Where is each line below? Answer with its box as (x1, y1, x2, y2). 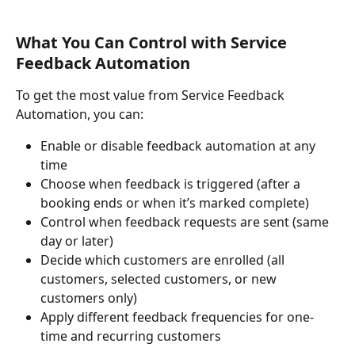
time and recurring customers (40, 326, 221, 345)
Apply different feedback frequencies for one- (40, 307, 314, 326)
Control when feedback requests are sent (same (40, 212, 332, 231)
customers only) (40, 288, 137, 307)
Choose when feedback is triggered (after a (40, 174, 303, 193)
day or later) (40, 231, 113, 250)
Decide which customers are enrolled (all (40, 250, 288, 269)
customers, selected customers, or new (40, 269, 280, 288)
